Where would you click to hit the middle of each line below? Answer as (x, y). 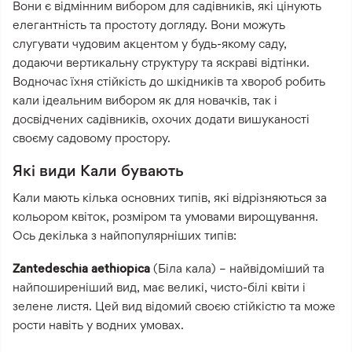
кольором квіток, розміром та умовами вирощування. (165, 216)
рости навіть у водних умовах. (98, 324)
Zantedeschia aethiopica (81, 268)
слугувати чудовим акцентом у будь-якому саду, (150, 43)
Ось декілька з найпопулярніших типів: (125, 235)
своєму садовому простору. (92, 137)
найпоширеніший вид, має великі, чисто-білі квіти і (159, 287)
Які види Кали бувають (98, 170)
